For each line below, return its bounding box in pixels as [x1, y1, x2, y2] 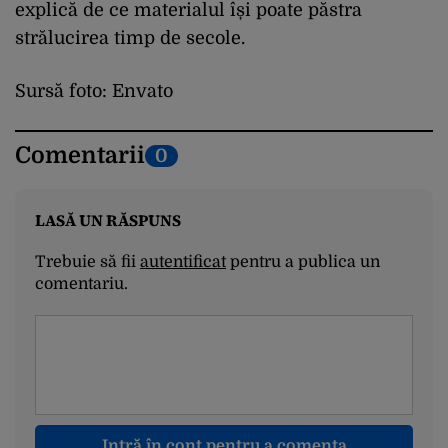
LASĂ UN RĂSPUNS [35, 209, 181, 232]
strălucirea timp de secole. [15, 28, 245, 49]
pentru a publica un [226, 253, 380, 272]
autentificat [140, 253, 226, 272]
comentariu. [35, 275, 128, 294]
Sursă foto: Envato [15, 81, 173, 102]
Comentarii [15, 142, 145, 170]
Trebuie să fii [35, 253, 140, 272]
